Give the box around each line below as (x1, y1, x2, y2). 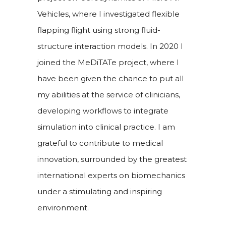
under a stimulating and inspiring (37, 186, 162, 196)
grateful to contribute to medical (37, 138, 163, 148)
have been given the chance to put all (37, 73, 184, 83)
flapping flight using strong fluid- (37, 25, 160, 35)
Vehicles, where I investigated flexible (37, 9, 180, 19)
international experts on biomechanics (37, 170, 185, 180)
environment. (37, 202, 89, 212)
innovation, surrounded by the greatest (37, 154, 187, 164)
